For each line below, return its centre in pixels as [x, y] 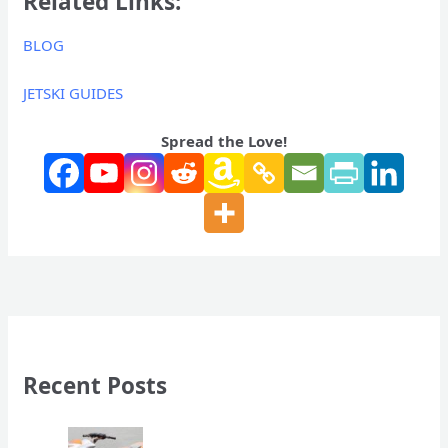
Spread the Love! [224, 141]
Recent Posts [95, 386]
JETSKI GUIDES [73, 93]
